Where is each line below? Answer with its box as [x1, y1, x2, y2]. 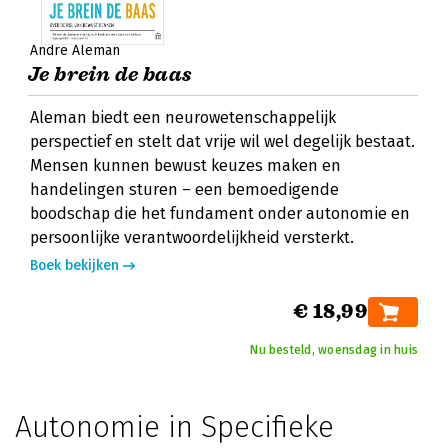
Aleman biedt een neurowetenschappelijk [30, 108, 336, 127]
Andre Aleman [30, 42, 120, 59]
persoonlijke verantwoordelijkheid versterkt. [30, 228, 354, 247]
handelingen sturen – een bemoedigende [30, 180, 339, 199]
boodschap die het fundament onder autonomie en [30, 204, 410, 223]
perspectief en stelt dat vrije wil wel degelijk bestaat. [30, 132, 415, 151]
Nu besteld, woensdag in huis [250, 343, 418, 357]
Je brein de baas [28, 62, 193, 87]
